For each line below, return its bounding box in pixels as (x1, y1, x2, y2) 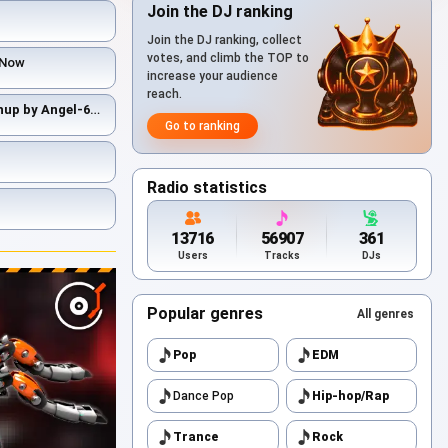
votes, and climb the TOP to (147, 51, 309, 65)
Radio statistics (147, 178, 267, 197)
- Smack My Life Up (97, 101, 216, 117)
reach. (147, 87, 182, 101)
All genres (357, 307, 414, 321)
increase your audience (147, 69, 278, 83)
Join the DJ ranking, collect (147, 33, 302, 47)
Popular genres (147, 304, 263, 323)
